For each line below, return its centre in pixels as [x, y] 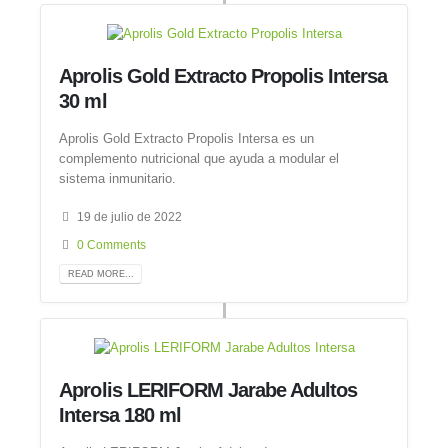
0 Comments [112, 245]
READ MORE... [100, 273]
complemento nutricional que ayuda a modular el [199, 158]
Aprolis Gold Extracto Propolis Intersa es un [187, 138]
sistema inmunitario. [118, 178]
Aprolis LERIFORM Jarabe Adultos [208, 390]
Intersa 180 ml [120, 415]
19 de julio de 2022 [130, 217]
